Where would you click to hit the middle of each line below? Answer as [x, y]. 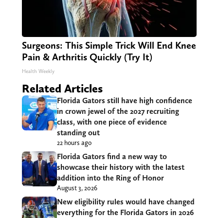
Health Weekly [38, 72]
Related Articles [62, 89]
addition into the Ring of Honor [110, 178]
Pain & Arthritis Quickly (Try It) [87, 57]
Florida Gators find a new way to [112, 157]
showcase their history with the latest [120, 167]
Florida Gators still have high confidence [124, 101]
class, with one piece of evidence [112, 122]
